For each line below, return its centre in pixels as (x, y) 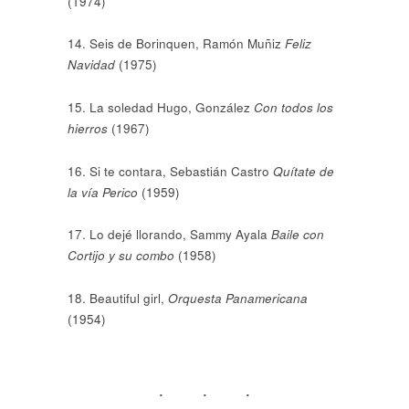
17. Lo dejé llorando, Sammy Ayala (169, 235)
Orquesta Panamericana (238, 298)
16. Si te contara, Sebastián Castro (170, 171)
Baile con (298, 235)
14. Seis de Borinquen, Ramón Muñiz (176, 44)
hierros (89, 128)
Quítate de (304, 171)
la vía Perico (105, 192)
